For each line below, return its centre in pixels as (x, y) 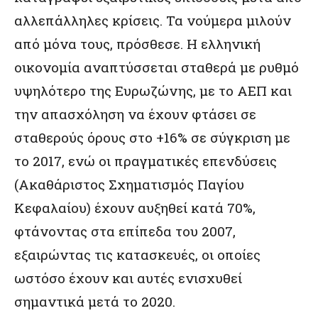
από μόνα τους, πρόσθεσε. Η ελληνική (137, 43)
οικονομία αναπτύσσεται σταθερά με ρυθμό (157, 67)
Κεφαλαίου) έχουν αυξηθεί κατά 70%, (135, 207)
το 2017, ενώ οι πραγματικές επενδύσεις (146, 160)
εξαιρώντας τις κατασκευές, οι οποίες (137, 254)
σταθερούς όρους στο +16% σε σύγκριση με (152, 137)
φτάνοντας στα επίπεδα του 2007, (125, 231)
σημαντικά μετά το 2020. (95, 301)
